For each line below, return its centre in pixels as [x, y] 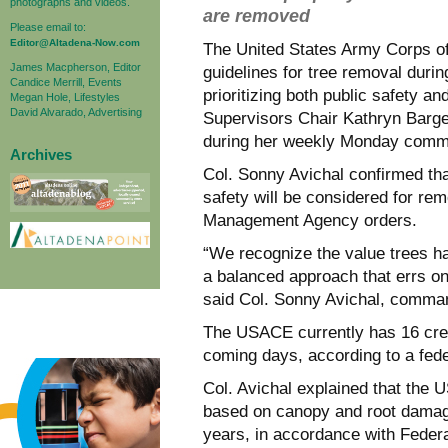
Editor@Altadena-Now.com [75, 42]
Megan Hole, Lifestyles [65, 96]
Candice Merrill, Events [66, 81]
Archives [41, 154]
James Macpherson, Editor [75, 66]
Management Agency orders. [310, 220]
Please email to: [48, 26]
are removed [256, 15]
